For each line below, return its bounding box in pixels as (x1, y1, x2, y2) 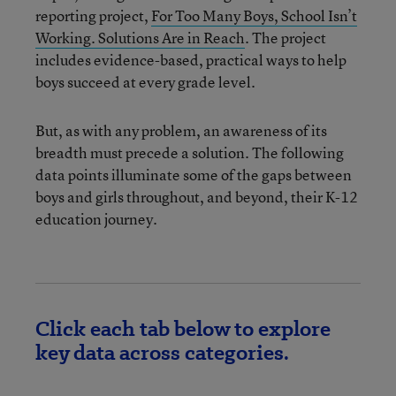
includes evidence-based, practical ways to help (35, 49, 346, 71)
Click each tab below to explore (35, 314, 331, 344)
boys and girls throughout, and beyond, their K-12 (35, 187, 358, 208)
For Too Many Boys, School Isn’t (151, 5, 357, 27)
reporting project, (35, 5, 151, 27)
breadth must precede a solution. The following (35, 142, 344, 164)
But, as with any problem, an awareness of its (35, 120, 327, 141)
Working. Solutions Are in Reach (35, 27, 245, 49)
